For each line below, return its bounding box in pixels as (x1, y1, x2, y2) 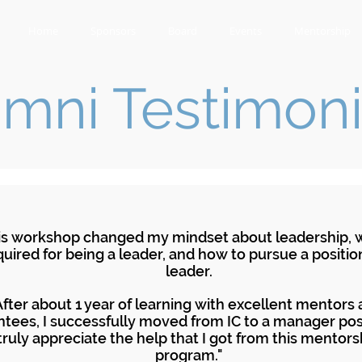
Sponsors (90, 23, 136, 38)
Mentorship (294, 23, 351, 38)
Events (229, 23, 262, 38)
